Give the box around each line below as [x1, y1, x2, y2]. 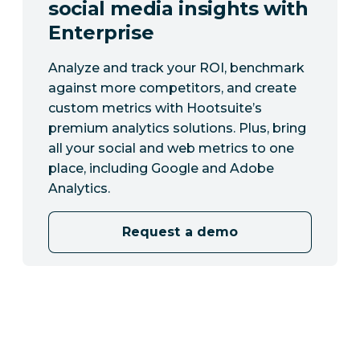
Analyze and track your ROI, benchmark [48, 60, 305, 76]
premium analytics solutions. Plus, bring [48, 121, 306, 137]
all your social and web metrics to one [48, 141, 294, 157]
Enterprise [48, 21, 154, 45]
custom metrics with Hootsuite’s [48, 100, 262, 117]
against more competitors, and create [48, 80, 297, 96]
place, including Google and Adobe [48, 161, 274, 177]
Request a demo [122, 224, 238, 240]
